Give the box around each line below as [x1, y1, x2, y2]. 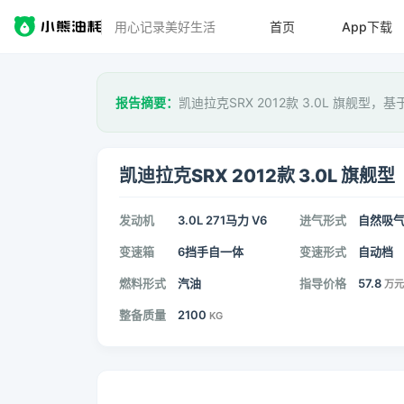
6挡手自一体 [178, 244, 243, 259]
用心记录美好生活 [114, 18, 216, 34]
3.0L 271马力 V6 [178, 213, 267, 227]
